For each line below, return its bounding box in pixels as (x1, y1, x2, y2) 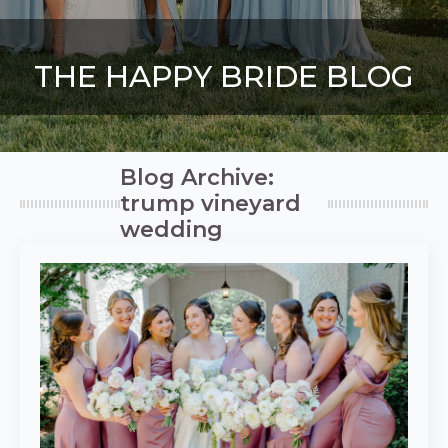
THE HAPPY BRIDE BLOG (34, 58, 414, 95)
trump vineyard (120, 190, 301, 217)
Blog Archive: (120, 164, 274, 191)
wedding (120, 216, 223, 243)
